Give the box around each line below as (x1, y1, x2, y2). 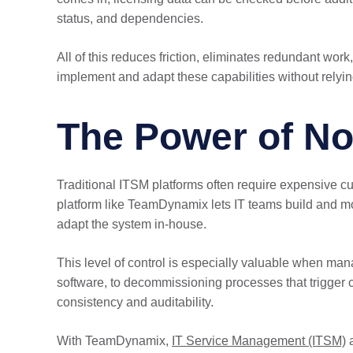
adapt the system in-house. (57, 217, 206, 231)
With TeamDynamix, (57, 334, 172, 347)
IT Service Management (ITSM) (172, 334, 346, 347)
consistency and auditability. (57, 295, 214, 309)
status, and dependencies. (57, 12, 203, 25)
